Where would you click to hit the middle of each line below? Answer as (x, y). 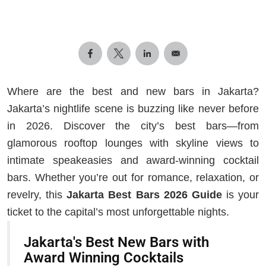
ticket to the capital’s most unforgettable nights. (118, 212)
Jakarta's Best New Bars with (116, 242)
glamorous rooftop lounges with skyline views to (133, 143)
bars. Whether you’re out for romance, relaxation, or (133, 177)
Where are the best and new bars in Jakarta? (133, 91)
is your (240, 194)
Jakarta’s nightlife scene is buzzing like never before (133, 108)
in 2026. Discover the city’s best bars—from (133, 126)
